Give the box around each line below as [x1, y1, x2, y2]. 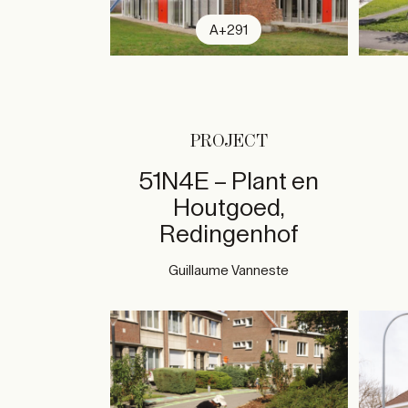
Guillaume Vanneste [168, 263, 290, 278]
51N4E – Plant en [138, 168, 320, 194]
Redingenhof [158, 221, 299, 247]
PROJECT [189, 131, 268, 151]
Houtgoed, [172, 195, 285, 220]
